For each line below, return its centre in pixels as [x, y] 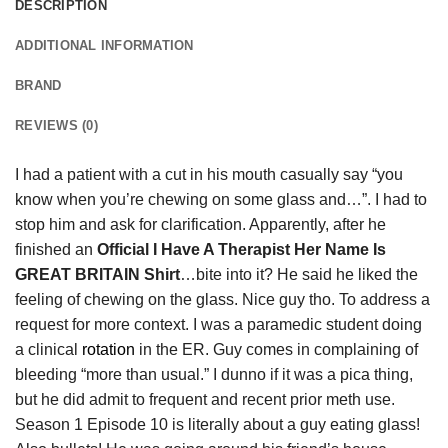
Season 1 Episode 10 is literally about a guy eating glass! [217, 424]
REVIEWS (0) [56, 125]
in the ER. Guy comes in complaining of [276, 349]
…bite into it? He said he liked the [299, 274]
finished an [56, 249]
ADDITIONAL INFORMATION [104, 45]
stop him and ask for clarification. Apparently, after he [200, 224]
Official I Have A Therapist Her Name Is [241, 249]
